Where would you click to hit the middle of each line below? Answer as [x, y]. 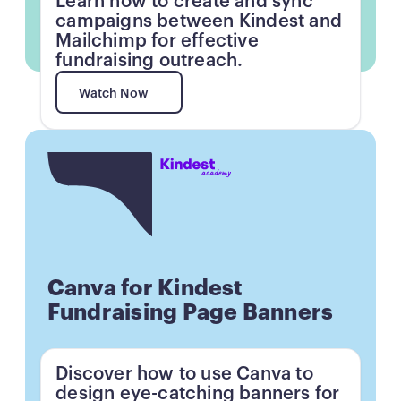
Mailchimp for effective [157, 42]
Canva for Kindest [145, 288]
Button [67, 161]
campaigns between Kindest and [199, 22]
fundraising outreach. [149, 61]
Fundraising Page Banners [190, 312]
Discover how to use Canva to [184, 374]
